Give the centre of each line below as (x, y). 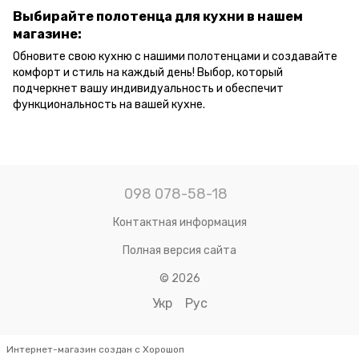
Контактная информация (179, 222)
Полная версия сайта (179, 250)
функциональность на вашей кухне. (109, 105)
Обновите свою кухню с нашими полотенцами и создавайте (175, 57)
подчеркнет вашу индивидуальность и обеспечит (148, 89)
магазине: (47, 34)
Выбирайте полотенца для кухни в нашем (158, 17)
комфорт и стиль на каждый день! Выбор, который (148, 73)
